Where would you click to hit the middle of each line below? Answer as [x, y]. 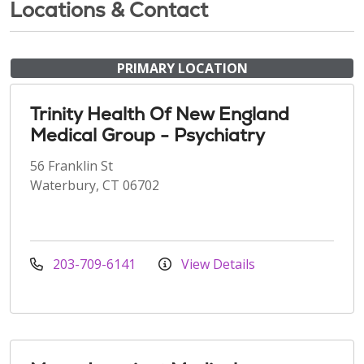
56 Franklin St [71, 165]
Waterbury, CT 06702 [95, 185]
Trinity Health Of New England [160, 114]
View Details [217, 264]
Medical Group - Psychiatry [147, 135]
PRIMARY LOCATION [182, 68]
